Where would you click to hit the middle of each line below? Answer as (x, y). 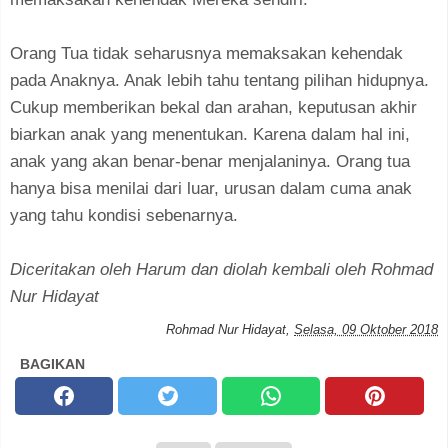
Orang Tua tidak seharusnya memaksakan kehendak (206, 53)
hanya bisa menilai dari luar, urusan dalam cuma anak (211, 188)
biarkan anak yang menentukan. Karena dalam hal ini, (210, 134)
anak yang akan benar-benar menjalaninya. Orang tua (210, 161)
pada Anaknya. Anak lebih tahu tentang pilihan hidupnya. (219, 80)
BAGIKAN (52, 363)
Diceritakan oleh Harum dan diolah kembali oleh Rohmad (221, 269)
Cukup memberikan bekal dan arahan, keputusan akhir (213, 107)
